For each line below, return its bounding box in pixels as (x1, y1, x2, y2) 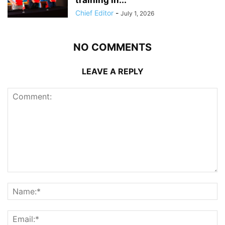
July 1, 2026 (121, 9, 154, 17)
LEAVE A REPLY (81, 66, 144, 76)
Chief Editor (75, 8, 114, 17)
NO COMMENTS (73, 41, 152, 53)
